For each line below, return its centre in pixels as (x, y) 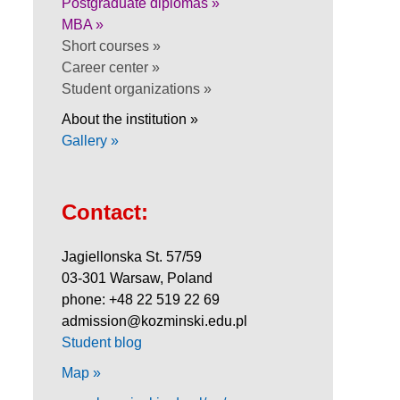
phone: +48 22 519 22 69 (141, 299)
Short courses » (111, 46)
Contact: (105, 212)
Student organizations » (137, 88)
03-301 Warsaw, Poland (137, 278)
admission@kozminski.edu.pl (154, 321)
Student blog (102, 342)
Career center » (111, 67)
